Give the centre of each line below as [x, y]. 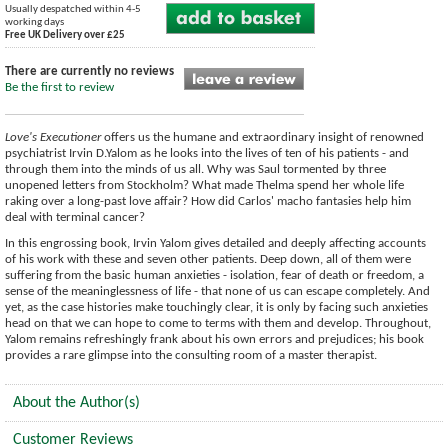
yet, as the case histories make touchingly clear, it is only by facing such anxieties [216, 307]
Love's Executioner [53, 137]
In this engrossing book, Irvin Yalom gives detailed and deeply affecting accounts [215, 243]
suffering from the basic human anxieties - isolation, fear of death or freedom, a [214, 275]
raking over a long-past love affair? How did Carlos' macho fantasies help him [208, 201]
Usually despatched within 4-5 [73, 9]
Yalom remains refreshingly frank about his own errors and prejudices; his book [214, 339]
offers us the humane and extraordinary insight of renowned [262, 137]
